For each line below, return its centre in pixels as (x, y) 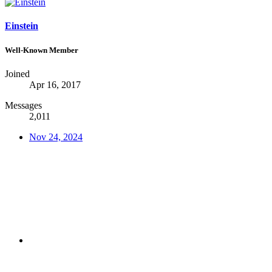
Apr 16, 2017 (55, 84)
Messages (23, 105)
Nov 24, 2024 (56, 137)
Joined (17, 73)
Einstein (22, 26)
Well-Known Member (42, 50)
